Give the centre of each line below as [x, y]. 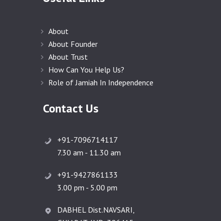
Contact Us [71, 109]
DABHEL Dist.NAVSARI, [96, 210]
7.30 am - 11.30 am [89, 152]
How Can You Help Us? [87, 70]
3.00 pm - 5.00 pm [87, 188]
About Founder [73, 44]
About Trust [68, 57]
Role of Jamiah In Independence [101, 83]
